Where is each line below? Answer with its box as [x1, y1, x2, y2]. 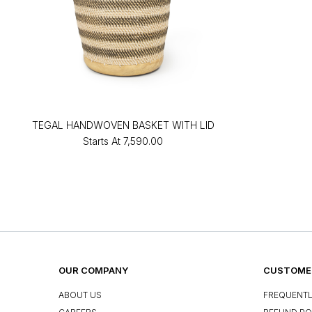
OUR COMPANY [58, 264, 128, 276]
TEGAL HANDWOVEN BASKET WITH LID [31, 118, 214, 131]
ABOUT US [58, 290, 102, 301]
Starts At [83, 134, 121, 147]
